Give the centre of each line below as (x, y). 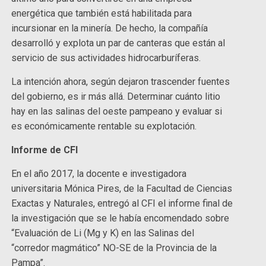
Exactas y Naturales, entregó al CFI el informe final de (122, 203)
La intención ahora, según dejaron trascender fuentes (121, 81)
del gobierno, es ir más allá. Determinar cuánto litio (116, 96)
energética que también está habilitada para (102, 13)
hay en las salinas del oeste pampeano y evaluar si (117, 111)
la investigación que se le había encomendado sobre (121, 218)
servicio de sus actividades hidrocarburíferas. (107, 58)
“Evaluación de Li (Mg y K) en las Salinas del (103, 233)
